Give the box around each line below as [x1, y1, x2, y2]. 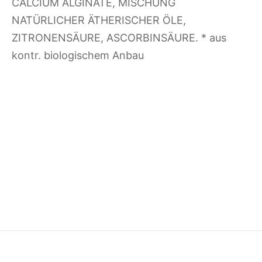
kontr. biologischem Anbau [12, 49, 144, 61]
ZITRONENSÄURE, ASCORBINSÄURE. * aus [12, 31, 226, 44]
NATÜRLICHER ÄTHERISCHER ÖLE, [12, 13, 186, 26]
